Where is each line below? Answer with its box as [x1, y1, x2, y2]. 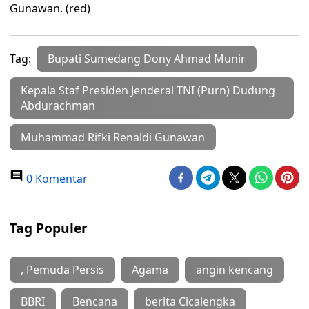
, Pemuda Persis [21, 262, 104, 277]
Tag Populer [10, 219, 88, 237]
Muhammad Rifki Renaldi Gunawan [21, 130, 205, 145]
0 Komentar [23, 171, 88, 186]
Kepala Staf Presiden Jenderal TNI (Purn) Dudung [21, 83, 275, 98]
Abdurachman [21, 98, 95, 113]
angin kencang [196, 262, 273, 277]
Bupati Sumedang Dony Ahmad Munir [48, 51, 246, 66]
